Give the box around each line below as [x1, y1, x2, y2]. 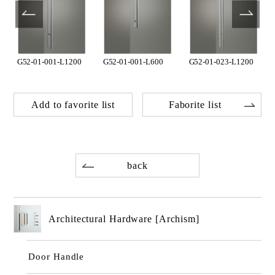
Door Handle [28, 251, 85, 262]
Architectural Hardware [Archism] [48, 213, 199, 224]
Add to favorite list [31, 99, 115, 110]
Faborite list [168, 99, 222, 110]
